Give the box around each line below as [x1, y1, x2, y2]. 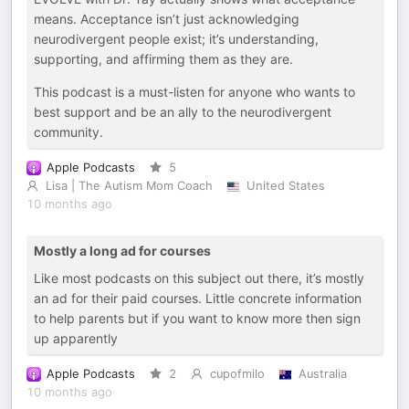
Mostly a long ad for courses [34, 243, 211, 258]
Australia [298, 367, 347, 381]
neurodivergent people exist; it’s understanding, [34, 31, 319, 47]
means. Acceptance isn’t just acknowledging [34, 11, 299, 26]
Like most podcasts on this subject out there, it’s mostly [34, 270, 364, 286]
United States [246, 179, 325, 193]
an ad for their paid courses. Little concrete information [34, 290, 362, 306]
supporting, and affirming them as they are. [34, 51, 293, 67]
